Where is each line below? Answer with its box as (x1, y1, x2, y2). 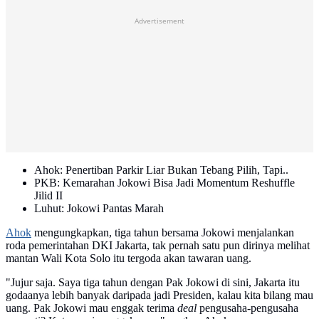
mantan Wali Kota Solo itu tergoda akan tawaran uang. (6, 252, 251, 265)
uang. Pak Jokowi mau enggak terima (6, 302, 177, 315)
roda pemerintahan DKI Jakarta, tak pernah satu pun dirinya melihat (6, 239, 310, 252)
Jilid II (34, 189, 63, 202)
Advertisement (135, 16, 184, 26)
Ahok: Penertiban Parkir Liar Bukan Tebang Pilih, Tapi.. (34, 164, 288, 177)
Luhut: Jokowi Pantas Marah (34, 202, 164, 215)
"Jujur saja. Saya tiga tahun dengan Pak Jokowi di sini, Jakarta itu (6, 276, 300, 289)
